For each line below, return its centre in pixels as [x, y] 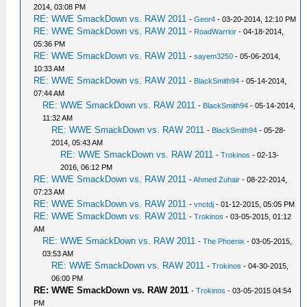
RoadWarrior [216, 32]
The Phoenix [224, 241]
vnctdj [204, 204]
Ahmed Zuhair [217, 180]
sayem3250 [214, 56]
